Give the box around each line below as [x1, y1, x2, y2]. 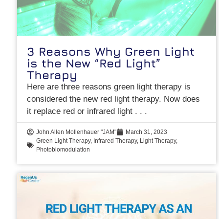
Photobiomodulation [36, 146, 90, 153]
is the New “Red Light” [27, 56, 161, 70]
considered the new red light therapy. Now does [27, 94, 200, 104]
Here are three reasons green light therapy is [27, 82, 191, 92]
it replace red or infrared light [27, 107, 135, 116]
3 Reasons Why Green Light [27, 44, 195, 59]
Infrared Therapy [93, 137, 137, 145]
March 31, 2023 [126, 129, 168, 136]
